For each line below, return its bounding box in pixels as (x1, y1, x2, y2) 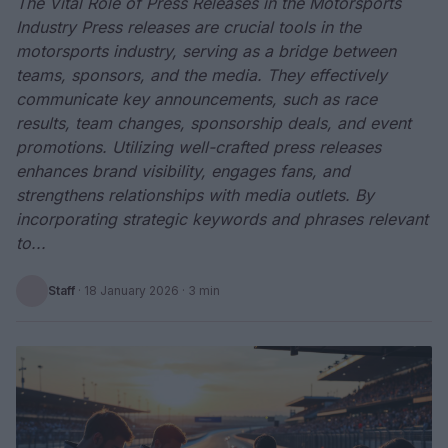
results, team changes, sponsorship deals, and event (16, 113, 411, 133)
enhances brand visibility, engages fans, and (16, 161, 350, 181)
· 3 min (179, 283, 220, 298)
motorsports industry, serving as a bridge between (16, 41, 396, 61)
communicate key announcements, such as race (16, 89, 377, 109)
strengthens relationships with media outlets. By (16, 185, 374, 205)
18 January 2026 (84, 283, 179, 298)
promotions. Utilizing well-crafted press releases (16, 137, 381, 157)
